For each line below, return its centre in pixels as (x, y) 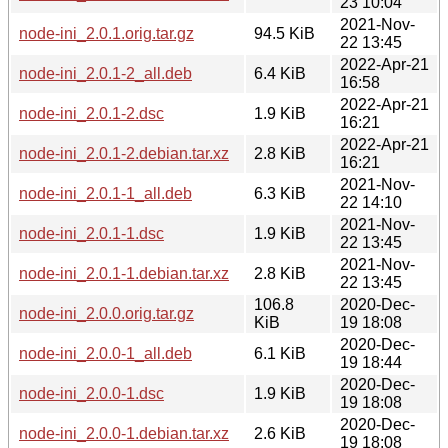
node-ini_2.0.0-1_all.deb (105, 353)
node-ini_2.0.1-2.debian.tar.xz (124, 153)
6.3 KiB (280, 193)
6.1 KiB (280, 353)
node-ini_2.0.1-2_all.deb (105, 73)
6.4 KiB (280, 73)
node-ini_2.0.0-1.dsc (91, 393)
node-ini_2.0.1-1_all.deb (105, 193)
